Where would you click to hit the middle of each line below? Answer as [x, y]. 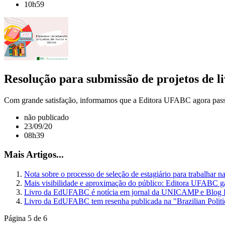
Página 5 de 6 [26, 218]
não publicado [46, 117]
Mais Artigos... [34, 155]
